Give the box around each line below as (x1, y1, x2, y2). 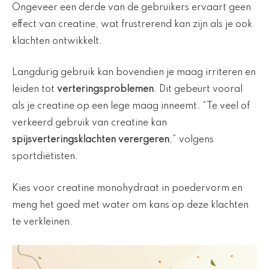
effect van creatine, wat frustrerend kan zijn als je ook (12, 19, 252, 29)
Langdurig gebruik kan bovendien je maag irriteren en (12, 68, 256, 78)
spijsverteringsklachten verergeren (12, 135, 169, 145)
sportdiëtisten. (12, 152, 78, 162)
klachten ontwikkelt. (12, 36, 102, 46)
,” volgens (169, 135, 214, 145)
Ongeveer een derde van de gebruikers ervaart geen (12, 2, 251, 13)
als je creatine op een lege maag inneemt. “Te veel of (12, 101, 250, 112)
